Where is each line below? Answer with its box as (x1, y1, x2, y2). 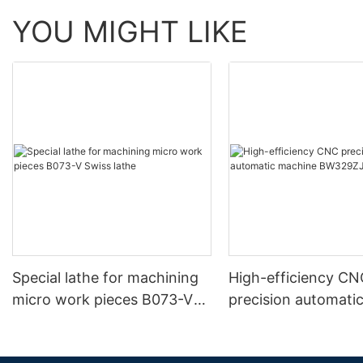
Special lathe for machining (12, 269, 199, 286)
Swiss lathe (55, 313, 89, 330)
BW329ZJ (228, 313, 297, 330)
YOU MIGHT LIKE (12, 13, 248, 49)
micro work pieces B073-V (12, 291, 194, 308)
